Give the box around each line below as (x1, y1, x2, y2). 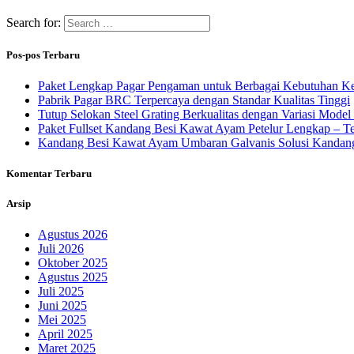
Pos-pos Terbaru (6, 48, 80, 61)
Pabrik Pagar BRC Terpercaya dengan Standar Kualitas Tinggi (38, 92, 350, 107)
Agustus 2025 (38, 270, 107, 284)
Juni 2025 (38, 299, 87, 313)
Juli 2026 (38, 242, 84, 256)
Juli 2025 (38, 284, 84, 299)
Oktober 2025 (38, 256, 107, 270)
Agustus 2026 (38, 228, 107, 242)
